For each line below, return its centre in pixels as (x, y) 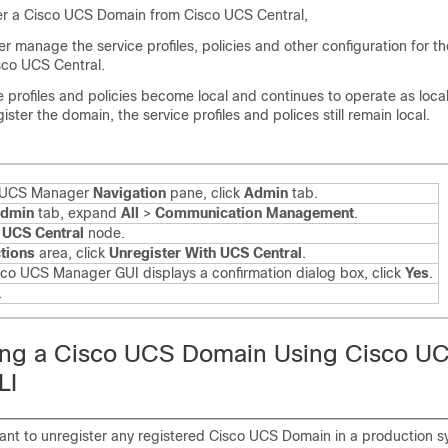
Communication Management (254, 213)
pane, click (205, 193)
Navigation (129, 193)
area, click (72, 253)
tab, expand (77, 213)
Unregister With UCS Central (205, 253)
